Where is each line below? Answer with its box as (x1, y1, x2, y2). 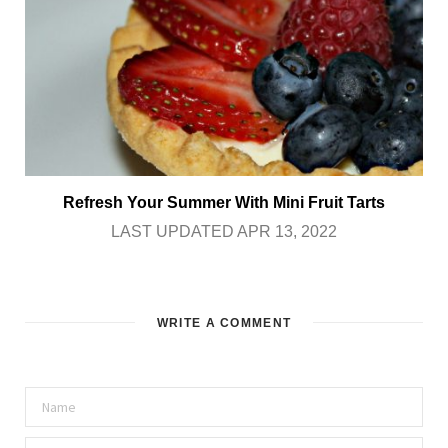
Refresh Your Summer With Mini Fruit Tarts (63, 193, 385, 211)
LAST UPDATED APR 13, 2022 (111, 222, 337, 240)
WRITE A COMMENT (156, 315, 292, 330)
